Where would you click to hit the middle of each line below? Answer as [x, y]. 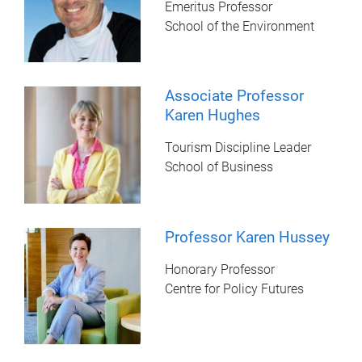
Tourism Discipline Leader [238, 148]
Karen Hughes [213, 116]
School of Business [219, 167]
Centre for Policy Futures [235, 288]
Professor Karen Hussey [248, 237]
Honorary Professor [220, 269]
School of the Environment [240, 27]
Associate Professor [235, 96]
